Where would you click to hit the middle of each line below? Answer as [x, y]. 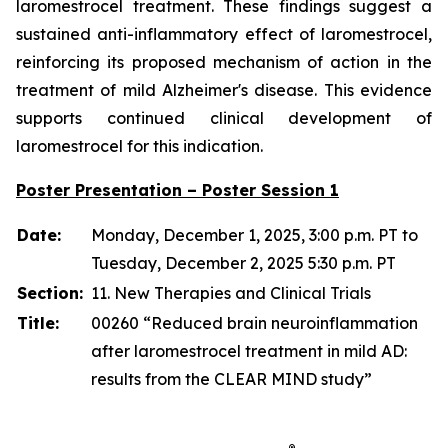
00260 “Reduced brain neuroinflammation [254, 323]
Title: [38, 323]
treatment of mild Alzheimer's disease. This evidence [224, 90]
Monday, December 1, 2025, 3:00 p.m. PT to [254, 235]
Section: [50, 293]
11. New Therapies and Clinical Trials [231, 293]
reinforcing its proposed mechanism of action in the [224, 62]
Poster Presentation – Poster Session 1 [177, 190]
